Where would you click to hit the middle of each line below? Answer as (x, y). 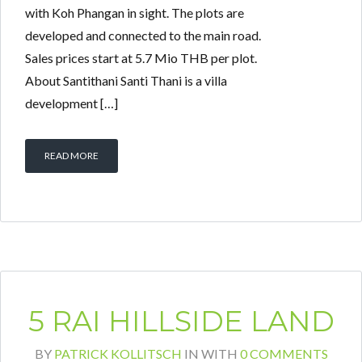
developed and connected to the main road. (143, 36)
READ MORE (72, 156)
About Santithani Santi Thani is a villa (126, 81)
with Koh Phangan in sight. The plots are (135, 13)
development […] (72, 103)
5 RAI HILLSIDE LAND (181, 322)
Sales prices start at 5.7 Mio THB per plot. (141, 58)
